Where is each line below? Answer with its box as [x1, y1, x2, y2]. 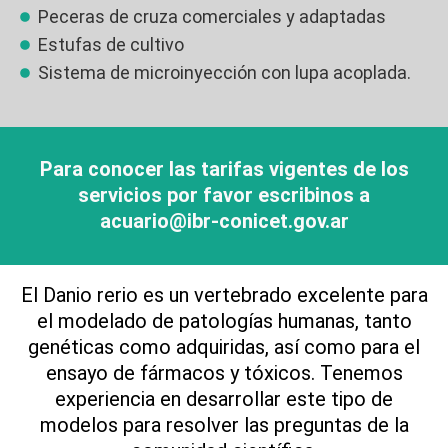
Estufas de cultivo [37, 34, 184, 56]
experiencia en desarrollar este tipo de [55, 387, 393, 412]
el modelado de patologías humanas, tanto [36, 309, 412, 334]
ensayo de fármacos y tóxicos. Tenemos [45, 361, 403, 386]
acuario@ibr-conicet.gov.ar [99, 209, 349, 234]
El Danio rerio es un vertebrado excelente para [20, 283, 428, 308]
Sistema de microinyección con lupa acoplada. [37, 62, 411, 84]
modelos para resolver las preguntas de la [39, 413, 409, 438]
